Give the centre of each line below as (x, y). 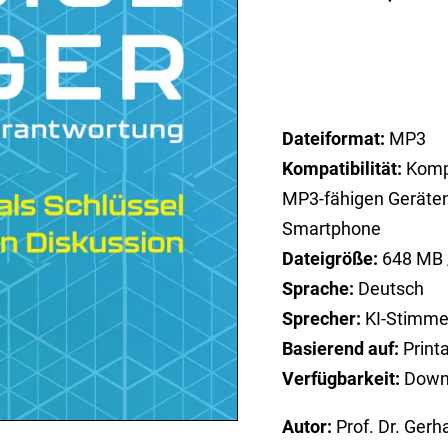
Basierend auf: (341, 348)
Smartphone (332, 228)
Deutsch (389, 288)
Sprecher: (322, 318)
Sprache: (318, 288)
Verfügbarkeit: (341, 378)
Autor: (307, 426)
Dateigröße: (332, 258)
